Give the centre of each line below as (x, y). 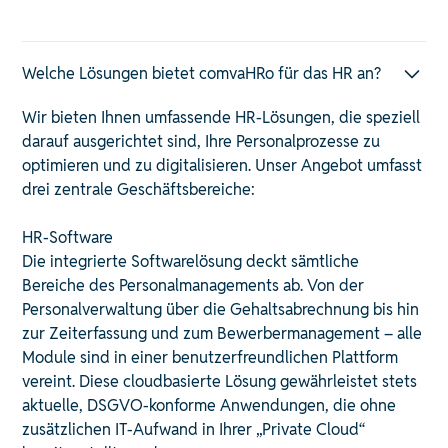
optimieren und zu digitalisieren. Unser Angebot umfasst (222, 165)
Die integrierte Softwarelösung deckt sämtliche (191, 261)
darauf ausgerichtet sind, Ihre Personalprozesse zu (201, 141)
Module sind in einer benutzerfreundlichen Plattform (210, 357)
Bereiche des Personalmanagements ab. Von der (193, 285)
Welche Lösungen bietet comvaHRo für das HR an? (202, 73)
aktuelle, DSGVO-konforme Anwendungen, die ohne (209, 405)
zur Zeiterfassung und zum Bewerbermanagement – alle (222, 333)
